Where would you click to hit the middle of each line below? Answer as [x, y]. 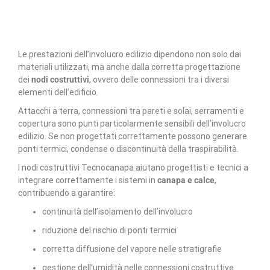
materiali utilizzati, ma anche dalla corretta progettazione [129, 67]
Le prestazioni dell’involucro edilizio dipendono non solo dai [130, 54]
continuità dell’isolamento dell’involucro [118, 211]
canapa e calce [186, 180]
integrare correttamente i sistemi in [88, 180]
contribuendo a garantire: [67, 193]
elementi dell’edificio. [58, 92]
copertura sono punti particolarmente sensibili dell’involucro [132, 123]
